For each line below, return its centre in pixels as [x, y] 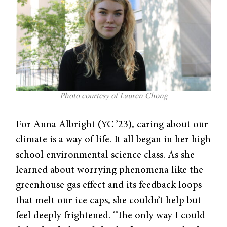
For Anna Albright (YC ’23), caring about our [112, 125]
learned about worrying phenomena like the [110, 171]
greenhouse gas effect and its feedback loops [109, 186]
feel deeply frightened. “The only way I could [111, 216]
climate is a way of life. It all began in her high [113, 140]
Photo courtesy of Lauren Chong [113, 97]
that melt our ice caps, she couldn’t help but [109, 201]
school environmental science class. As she [105, 155]
